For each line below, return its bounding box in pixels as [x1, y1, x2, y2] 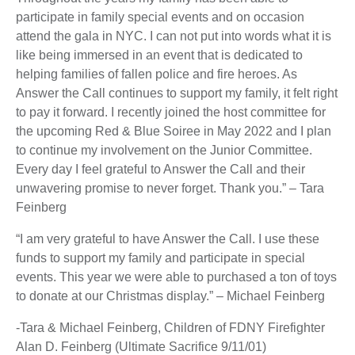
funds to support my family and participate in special [16, 251, 305, 265]
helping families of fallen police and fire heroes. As [16, 67, 297, 82]
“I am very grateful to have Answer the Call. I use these [16, 232, 319, 246]
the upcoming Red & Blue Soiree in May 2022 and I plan [16, 124, 331, 139]
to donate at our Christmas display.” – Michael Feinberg [16, 289, 325, 303]
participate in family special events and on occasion [16, 10, 304, 25]
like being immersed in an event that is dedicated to [16, 48, 303, 63]
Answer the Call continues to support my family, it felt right [16, 86, 338, 101]
